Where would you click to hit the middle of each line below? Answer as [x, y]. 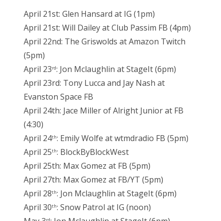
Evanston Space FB [58, 97]
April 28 [38, 194]
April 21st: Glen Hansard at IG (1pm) [89, 14]
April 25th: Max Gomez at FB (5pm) [87, 166]
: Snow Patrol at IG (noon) [104, 207]
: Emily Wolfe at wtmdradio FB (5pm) [123, 138]
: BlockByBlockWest [93, 152]
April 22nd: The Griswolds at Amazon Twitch [105, 42]
